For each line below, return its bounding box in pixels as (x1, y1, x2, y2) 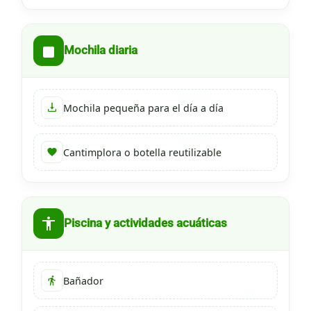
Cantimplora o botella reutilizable (63, 145, 221, 159)
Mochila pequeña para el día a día (63, 101, 224, 115)
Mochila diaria (64, 44, 137, 58)
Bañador (63, 274, 103, 287)
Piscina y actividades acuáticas (64, 217, 227, 230)
